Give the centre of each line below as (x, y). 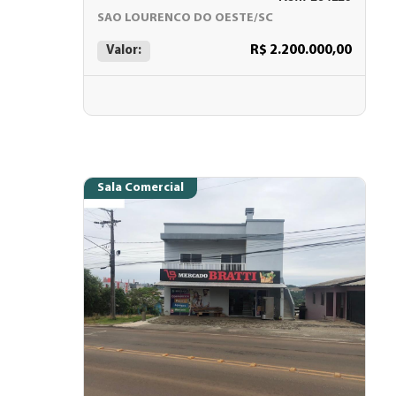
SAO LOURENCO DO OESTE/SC (185, 18)
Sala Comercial (141, 188)
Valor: (124, 51)
